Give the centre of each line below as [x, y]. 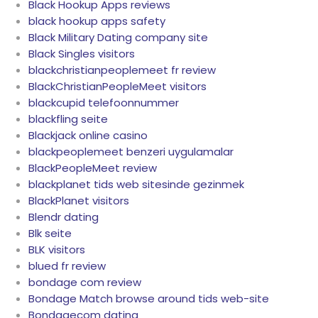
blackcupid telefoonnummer [104, 103]
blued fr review [67, 266]
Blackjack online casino [88, 136]
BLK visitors [57, 250]
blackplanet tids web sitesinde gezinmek [136, 185]
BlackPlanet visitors [79, 201]
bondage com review [85, 283]
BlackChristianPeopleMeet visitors [117, 87]
